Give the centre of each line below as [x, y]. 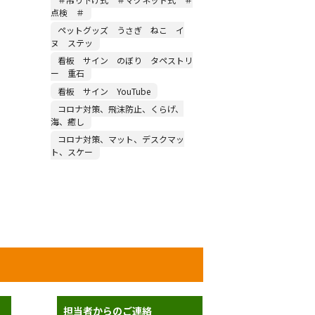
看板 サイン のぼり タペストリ [125, 60]
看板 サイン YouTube [104, 91]
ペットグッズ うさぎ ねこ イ [121, 30]
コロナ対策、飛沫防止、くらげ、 [120, 108]
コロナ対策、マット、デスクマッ [121, 139]
